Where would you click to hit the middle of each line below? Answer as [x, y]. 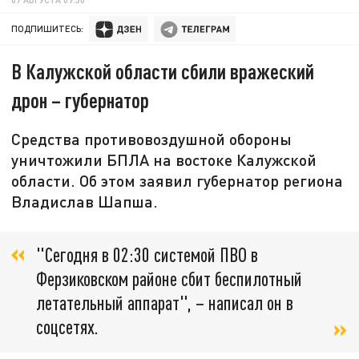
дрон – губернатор [81, 100]
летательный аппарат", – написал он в [165, 303]
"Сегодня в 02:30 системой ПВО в [147, 255]
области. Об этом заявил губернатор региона [177, 181]
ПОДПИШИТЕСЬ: [48, 29]
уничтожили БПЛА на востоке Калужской [164, 160]
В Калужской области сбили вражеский [163, 71]
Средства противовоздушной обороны [152, 139]
